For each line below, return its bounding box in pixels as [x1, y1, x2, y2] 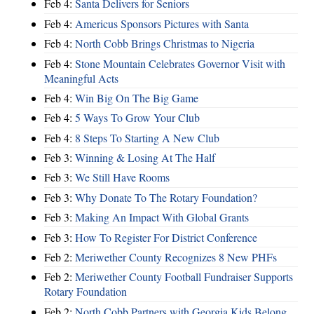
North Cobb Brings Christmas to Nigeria [75, 36, 254, 51]
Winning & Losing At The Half [75, 150, 215, 165]
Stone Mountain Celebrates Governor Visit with [75, 55, 285, 71]
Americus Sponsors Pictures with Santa [75, 15, 249, 31]
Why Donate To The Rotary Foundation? [75, 189, 257, 205]
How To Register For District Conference [75, 229, 257, 245]
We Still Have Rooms [75, 170, 170, 185]
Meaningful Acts [44, 70, 118, 86]
